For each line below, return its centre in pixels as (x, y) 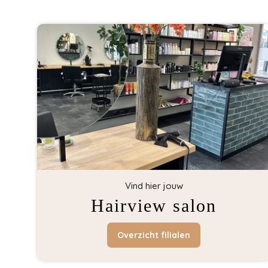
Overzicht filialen (154, 235)
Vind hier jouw (154, 186)
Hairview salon (154, 206)
